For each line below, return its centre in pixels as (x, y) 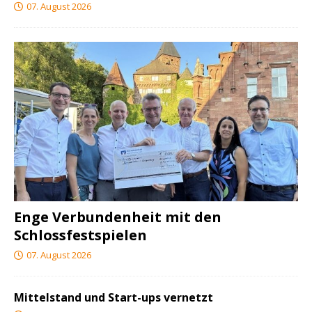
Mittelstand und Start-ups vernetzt (114, 298)
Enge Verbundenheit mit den (118, 217)
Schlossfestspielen (80, 235)
